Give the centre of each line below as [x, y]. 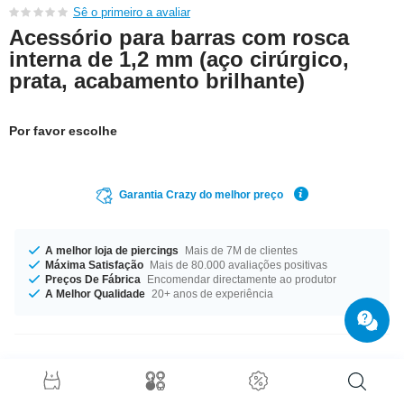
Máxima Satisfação [94, 265]
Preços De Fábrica [93, 279]
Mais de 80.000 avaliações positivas [237, 265]
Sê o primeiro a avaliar [131, 12]
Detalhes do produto [114, 384]
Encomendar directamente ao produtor [240, 279]
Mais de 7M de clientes [240, 250]
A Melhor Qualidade [95, 294]
